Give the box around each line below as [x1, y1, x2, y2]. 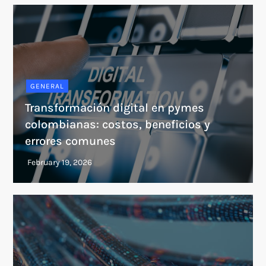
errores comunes [25, 134, 116, 148]
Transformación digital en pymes [25, 101, 205, 115]
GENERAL [30, 82, 65, 90]
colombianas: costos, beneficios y [25, 118, 211, 131]
